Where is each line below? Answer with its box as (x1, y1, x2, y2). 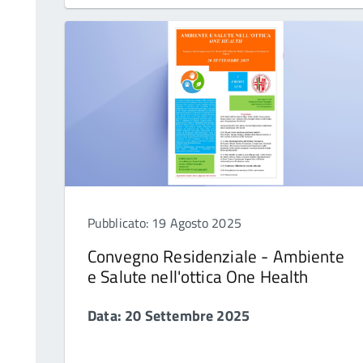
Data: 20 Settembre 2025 (88, 305, 250, 327)
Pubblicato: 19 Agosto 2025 (88, 213, 241, 233)
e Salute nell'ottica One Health (88, 263, 309, 290)
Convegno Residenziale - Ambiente (88, 243, 344, 270)
